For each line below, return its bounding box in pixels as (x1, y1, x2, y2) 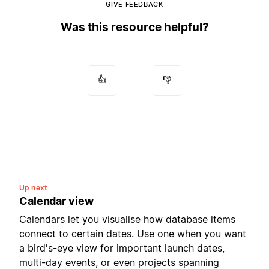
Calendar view (19, 194, 94, 207)
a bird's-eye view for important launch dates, (19, 241, 225, 254)
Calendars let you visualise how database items (19, 213, 235, 225)
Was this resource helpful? (60, 20, 209, 34)
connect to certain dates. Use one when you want (19, 227, 246, 240)
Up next (19, 183, 47, 192)
